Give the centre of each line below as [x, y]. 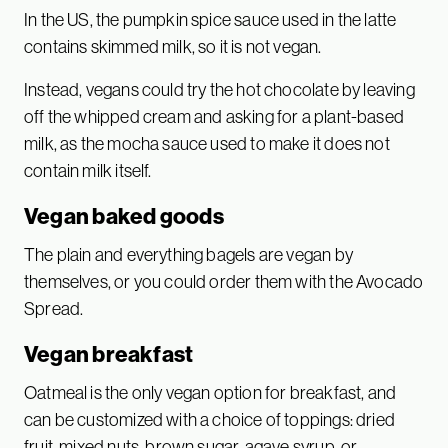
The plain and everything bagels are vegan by [188, 254]
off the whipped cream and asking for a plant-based [214, 116]
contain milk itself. [88, 170]
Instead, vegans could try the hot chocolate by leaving [219, 89]
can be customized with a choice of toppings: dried [209, 419]
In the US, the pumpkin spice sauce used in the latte [210, 19]
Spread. [54, 308]
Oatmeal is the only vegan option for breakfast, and [210, 392]
